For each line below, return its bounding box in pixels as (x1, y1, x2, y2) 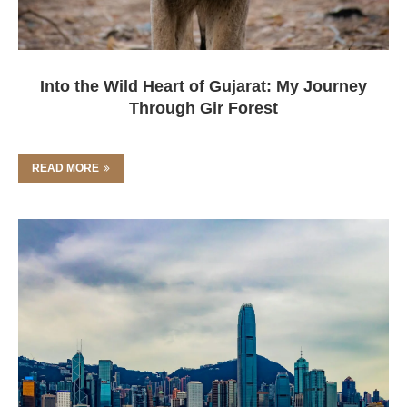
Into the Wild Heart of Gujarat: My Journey (40, 77, 367, 95)
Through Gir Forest (129, 99, 278, 117)
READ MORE (32, 162, 99, 174)
